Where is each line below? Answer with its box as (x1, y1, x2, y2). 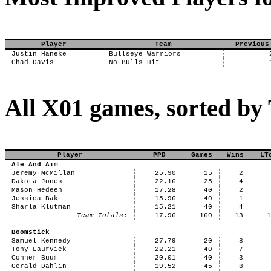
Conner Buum (11, 254, 58, 261)
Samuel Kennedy (11, 237, 71, 244)
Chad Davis (11, 59, 54, 66)
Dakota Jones (11, 178, 62, 185)
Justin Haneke (11, 50, 67, 57)
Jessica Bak (11, 195, 58, 202)
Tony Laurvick (11, 246, 67, 253)
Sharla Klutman (11, 203, 71, 211)
